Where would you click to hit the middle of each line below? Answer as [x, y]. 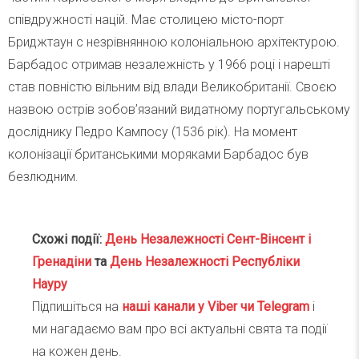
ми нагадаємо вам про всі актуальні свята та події [179, 329]
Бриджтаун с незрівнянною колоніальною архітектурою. [174, 42]
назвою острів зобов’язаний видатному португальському [179, 110]
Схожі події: [69, 240]
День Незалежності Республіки [205, 262]
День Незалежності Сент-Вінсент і [208, 240]
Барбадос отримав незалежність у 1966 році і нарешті [169, 65]
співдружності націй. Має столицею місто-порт [146, 20]
